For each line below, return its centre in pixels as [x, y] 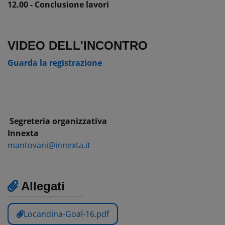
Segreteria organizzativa [58, 121]
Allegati [41, 186]
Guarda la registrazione [55, 63]
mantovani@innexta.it [49, 145]
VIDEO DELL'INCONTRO [78, 45]
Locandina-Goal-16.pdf [66, 214]
